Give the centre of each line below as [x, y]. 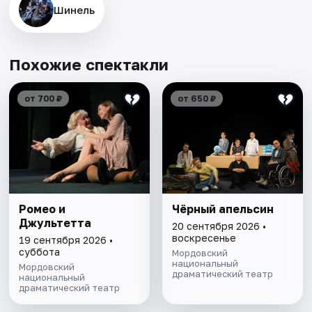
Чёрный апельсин [223, 209]
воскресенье [204, 238]
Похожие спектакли [89, 65]
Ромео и [42, 209]
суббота [40, 252]
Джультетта [55, 223]
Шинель [75, 10]
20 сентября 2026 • [219, 226]
